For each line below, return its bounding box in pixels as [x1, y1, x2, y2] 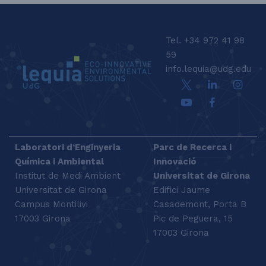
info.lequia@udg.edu [166, 64, 251, 75]
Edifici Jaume [153, 184, 210, 195]
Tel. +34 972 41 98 [166, 35, 245, 46]
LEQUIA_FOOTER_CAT [9, 4, 113, 19]
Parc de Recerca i [153, 141, 232, 153]
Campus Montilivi [15, 198, 88, 210]
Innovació [153, 156, 197, 167]
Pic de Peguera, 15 [153, 213, 233, 224]
